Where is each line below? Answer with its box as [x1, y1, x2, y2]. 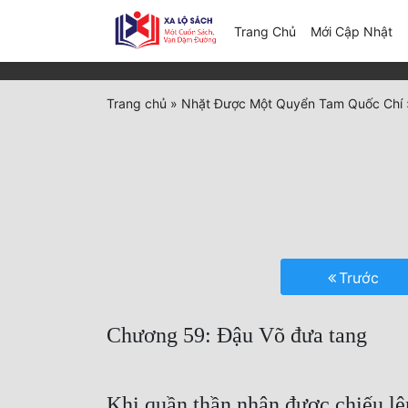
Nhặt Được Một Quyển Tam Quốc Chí [181, 96, 403, 112]
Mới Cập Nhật [311, 23, 393, 39]
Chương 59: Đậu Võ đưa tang [107, 323, 367, 348]
